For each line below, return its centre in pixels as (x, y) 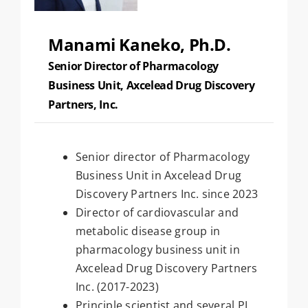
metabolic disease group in (148, 231)
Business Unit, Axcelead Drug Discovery (151, 86)
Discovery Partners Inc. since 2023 (167, 194)
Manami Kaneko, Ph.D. (139, 45)
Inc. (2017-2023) (117, 287)
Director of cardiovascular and (157, 213)
